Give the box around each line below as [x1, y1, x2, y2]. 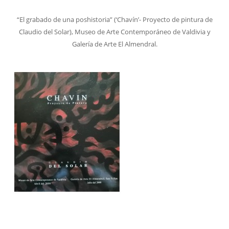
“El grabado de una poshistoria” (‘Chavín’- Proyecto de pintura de [16, 14, 213, 24]
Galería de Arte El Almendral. [72, 39, 157, 49]
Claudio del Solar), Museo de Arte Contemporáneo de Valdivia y [18, 27, 211, 36]
